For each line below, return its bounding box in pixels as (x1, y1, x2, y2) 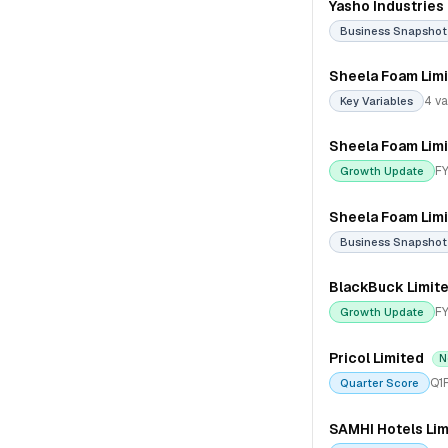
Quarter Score (340, 376, 419, 390)
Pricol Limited (329, 349, 424, 367)
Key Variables (340, 94, 413, 108)
